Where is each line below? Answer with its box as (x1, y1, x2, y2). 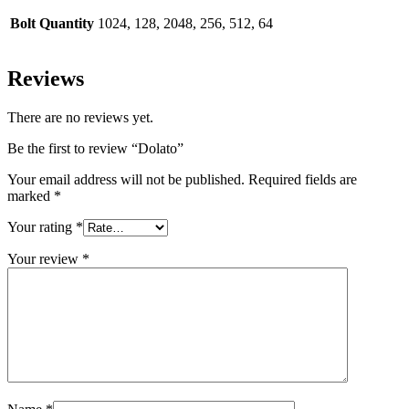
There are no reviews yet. (7, 110, 153, 126)
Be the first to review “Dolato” (7, 141, 184, 157)
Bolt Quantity (10, 15, 94, 31)
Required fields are (248, 172, 357, 188)
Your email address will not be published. (7, 172, 245, 188)
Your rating (7, 219, 76, 236)
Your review (7, 251, 82, 267)
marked (7, 188, 54, 204)
